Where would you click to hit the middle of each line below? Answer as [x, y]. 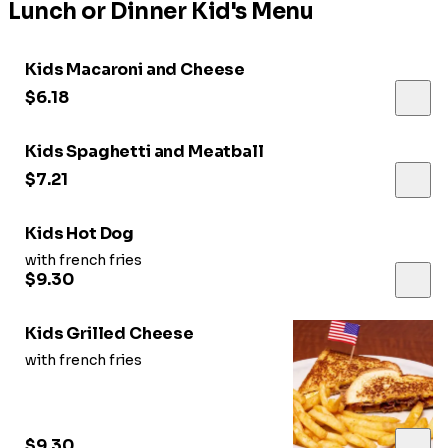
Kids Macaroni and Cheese [135, 70]
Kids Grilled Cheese [109, 334]
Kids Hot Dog [80, 234]
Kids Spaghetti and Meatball [144, 152]
